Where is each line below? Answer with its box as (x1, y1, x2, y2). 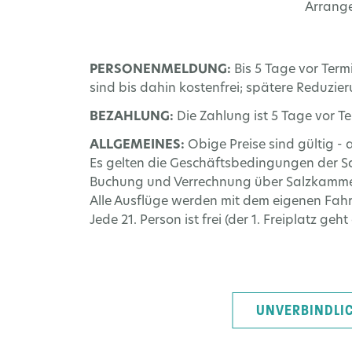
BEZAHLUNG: (90, 110, 177, 123)
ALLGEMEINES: (90, 138, 188, 152)
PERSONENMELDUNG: (90, 63, 234, 76)
